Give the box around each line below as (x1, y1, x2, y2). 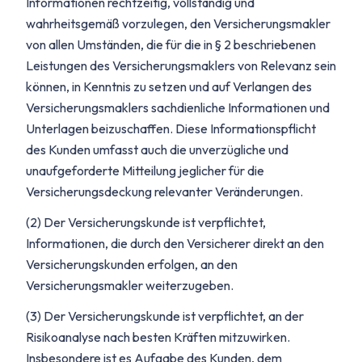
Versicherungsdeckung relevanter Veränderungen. (26, 183, 303, 200)
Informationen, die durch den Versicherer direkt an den (26, 235, 324, 251)
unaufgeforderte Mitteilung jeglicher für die (26, 162, 264, 179)
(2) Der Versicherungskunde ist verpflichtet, (26, 214, 266, 230)
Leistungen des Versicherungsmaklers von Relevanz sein (26, 57, 336, 74)
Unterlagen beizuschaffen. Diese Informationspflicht (26, 120, 316, 137)
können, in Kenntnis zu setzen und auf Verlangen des (26, 78, 312, 95)
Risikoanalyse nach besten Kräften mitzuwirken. (26, 329, 290, 345)
